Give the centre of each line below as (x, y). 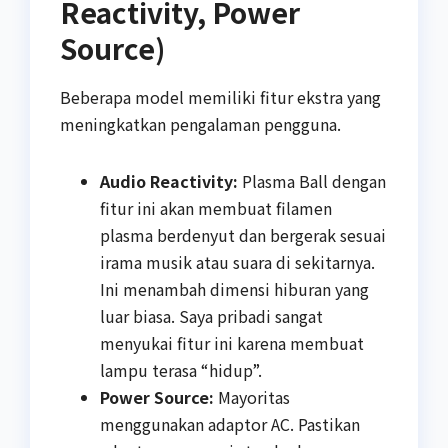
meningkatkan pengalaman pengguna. (200, 123)
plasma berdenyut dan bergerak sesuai (243, 234)
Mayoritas (252, 396)
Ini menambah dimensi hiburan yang (234, 288)
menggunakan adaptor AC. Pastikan (230, 423)
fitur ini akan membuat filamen (216, 207)
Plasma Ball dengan (312, 180)
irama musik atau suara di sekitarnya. (237, 261)
